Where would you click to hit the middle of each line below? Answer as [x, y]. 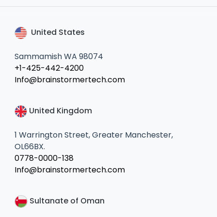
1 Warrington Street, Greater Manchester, [94, 135]
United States [56, 32]
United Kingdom [60, 111]
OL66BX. [30, 147]
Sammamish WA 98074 [59, 56]
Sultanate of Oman [66, 201]
